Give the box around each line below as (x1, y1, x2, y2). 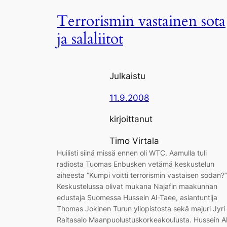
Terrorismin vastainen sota (57, 11, 225, 32)
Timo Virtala (109, 136, 159, 146)
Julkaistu (109, 70, 145, 81)
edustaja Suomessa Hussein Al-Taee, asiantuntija (57, 193, 217, 202)
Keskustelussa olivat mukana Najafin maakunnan (57, 182, 217, 191)
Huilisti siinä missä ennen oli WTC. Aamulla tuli (57, 148, 207, 158)
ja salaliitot (57, 29, 123, 50)
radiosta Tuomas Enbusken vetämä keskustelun (57, 160, 214, 169)
